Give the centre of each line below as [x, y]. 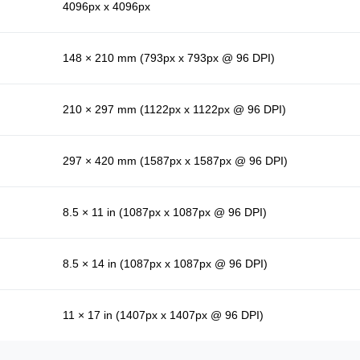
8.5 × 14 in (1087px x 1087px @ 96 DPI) [165, 264]
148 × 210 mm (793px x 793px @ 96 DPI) [169, 58]
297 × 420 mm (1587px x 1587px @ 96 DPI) [175, 161]
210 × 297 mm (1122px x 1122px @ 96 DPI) [174, 110]
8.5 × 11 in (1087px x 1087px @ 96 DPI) [165, 213]
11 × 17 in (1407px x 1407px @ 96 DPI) [163, 315]
